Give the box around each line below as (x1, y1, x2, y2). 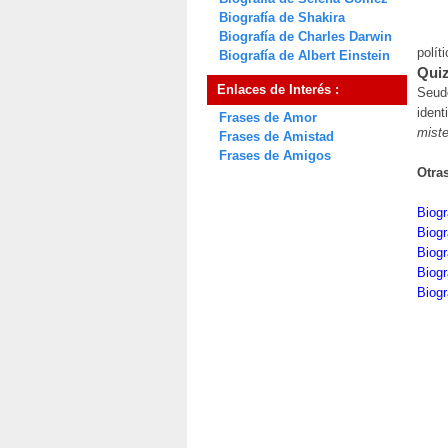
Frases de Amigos (219, 148, 331, 163)
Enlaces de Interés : (217, 82, 339, 97)
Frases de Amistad (219, 129, 334, 144)
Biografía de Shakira (219, 10, 345, 25)
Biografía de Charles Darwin (219, 29, 392, 44)
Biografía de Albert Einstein (219, 48, 390, 63)
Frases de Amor (219, 110, 317, 125)
